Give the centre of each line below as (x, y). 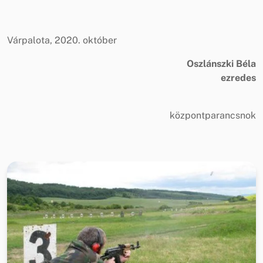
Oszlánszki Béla (221, 63)
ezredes (238, 77)
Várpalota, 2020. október (62, 40)
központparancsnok (213, 115)
